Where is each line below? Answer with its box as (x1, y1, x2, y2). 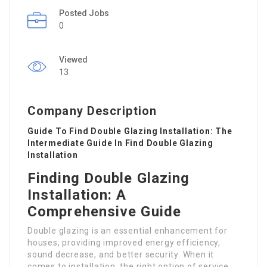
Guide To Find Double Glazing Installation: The (27, 126, 232, 136)
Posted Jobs (59, 8, 109, 18)
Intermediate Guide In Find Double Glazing (27, 138, 213, 148)
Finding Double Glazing (27, 169, 190, 187)
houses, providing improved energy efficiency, (27, 237, 221, 247)
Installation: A (27, 186, 127, 203)
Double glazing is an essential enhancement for (27, 225, 228, 235)
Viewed (59, 54, 88, 64)
